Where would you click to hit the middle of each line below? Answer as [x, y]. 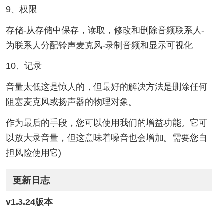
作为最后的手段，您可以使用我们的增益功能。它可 [106, 123]
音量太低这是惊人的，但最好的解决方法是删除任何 [106, 87]
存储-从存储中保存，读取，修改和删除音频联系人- [105, 30]
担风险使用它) [33, 153]
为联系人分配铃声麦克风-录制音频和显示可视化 [99, 45]
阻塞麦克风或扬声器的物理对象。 [71, 102]
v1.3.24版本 [29, 202]
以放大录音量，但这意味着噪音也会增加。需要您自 [106, 138]
